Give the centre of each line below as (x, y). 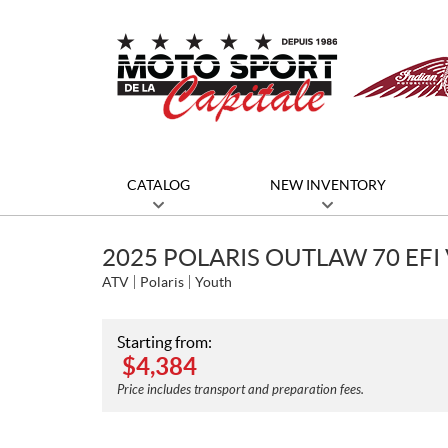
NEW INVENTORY (327, 185)
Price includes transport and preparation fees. (240, 390)
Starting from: (164, 342)
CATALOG (158, 185)
